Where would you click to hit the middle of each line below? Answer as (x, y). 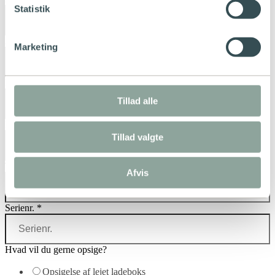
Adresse (22, 41)
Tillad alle (137, 101)
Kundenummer (35, 83)
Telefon (21, 166)
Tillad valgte (137, 137)
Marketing (36, 47)
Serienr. (21, 208)
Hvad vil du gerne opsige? (56, 250)
